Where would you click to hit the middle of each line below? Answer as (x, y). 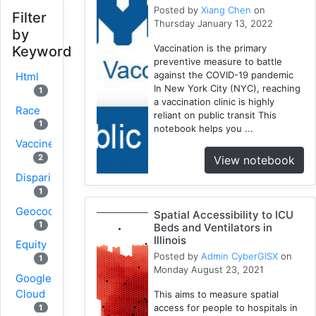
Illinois (170, 240)
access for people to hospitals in (226, 307)
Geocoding (43, 211)
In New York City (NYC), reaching (227, 88)
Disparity (38, 177)
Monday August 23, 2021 (209, 269)
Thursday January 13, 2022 (214, 23)
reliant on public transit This (215, 115)
